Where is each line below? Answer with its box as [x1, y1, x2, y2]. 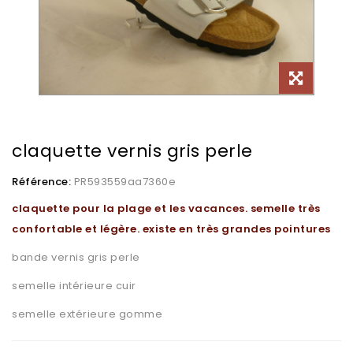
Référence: [12, 174, 71, 189]
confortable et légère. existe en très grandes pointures [12, 221, 331, 236]
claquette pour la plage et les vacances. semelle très [12, 201, 321, 216]
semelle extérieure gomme [12, 307, 162, 321]
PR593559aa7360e [73, 174, 176, 189]
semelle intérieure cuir [12, 278, 136, 293]
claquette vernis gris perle [12, 139, 253, 163]
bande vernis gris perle [12, 250, 140, 265]
